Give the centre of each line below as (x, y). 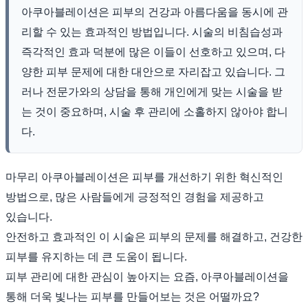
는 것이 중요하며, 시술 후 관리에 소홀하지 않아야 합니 (155, 111)
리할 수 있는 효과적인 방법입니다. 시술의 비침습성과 (152, 32)
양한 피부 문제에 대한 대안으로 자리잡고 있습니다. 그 (153, 71)
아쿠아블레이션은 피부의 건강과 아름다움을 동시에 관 (155, 12)
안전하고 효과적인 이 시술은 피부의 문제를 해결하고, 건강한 (154, 236)
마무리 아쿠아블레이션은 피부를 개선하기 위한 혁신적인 (23, 177)
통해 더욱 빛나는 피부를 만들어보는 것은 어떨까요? (132, 296)
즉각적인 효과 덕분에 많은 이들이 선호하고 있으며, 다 (153, 52)
